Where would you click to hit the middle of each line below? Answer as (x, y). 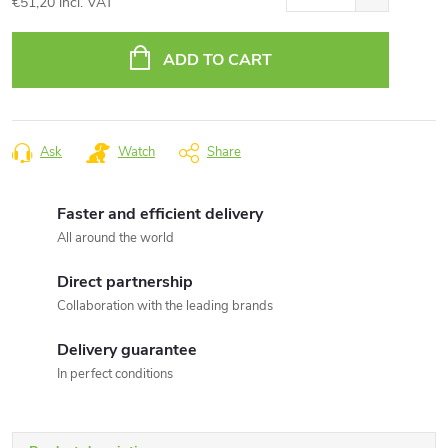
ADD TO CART (217, 60)
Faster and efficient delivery (160, 214)
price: (27, 48)
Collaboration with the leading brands (165, 306)
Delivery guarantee (127, 350)
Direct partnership (125, 282)
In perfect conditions (115, 374)
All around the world (115, 238)
